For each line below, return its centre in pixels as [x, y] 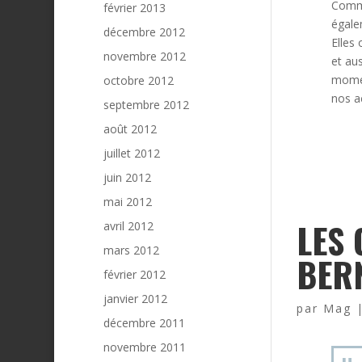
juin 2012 [127, 177]
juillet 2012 [131, 153]
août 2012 [130, 128]
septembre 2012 [146, 104]
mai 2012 [127, 201]
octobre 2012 [138, 80]
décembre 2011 [144, 322]
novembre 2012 [144, 56]
